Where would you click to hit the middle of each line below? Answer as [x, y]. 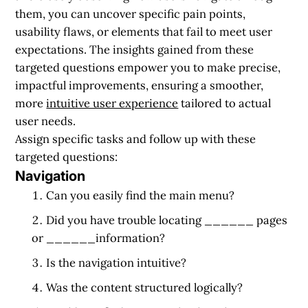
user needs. [46, 121]
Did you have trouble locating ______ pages [167, 220]
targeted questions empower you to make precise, [148, 67]
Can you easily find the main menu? [141, 195]
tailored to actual [225, 103]
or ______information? [99, 238]
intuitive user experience [112, 103]
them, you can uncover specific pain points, [131, 13]
